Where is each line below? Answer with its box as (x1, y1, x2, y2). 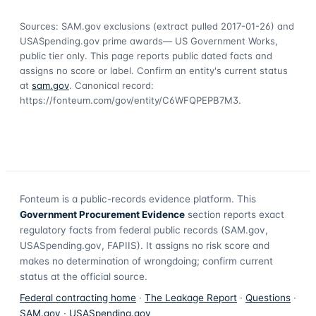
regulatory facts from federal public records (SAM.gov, (20, 224, 268, 236)
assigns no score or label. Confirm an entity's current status (20, 64, 288, 76)
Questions (245, 291, 291, 303)
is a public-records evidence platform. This (59, 193, 256, 205)
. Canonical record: (69, 79, 154, 91)
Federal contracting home (20, 291, 136, 303)
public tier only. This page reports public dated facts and (20, 49, 272, 61)
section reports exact (185, 208, 284, 220)
